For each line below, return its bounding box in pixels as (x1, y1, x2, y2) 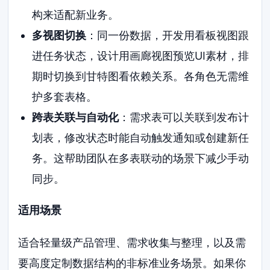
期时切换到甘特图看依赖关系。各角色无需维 (31, 70, 249, 83)
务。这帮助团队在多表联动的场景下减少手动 (31, 152, 249, 165)
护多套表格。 (31, 90, 97, 104)
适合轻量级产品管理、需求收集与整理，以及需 (18, 236, 246, 250)
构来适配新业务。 (31, 8, 119, 22)
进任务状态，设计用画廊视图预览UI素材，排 (31, 49, 249, 63)
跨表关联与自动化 (31, 111, 119, 124)
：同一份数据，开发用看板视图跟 (86, 29, 249, 42)
